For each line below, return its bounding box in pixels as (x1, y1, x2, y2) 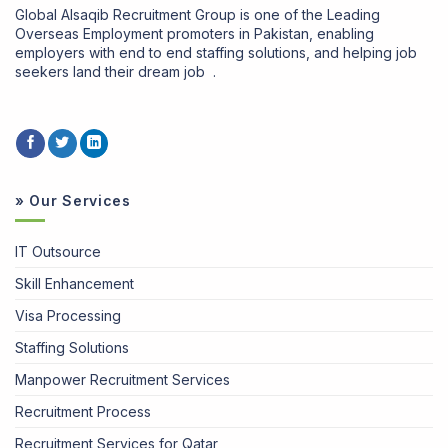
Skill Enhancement (15, 274, 134, 292)
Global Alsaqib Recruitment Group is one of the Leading (15, 5, 380, 23)
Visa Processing (15, 306, 121, 324)
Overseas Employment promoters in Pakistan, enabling (15, 24, 374, 42)
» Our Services (15, 191, 131, 209)
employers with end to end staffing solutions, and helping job (15, 43, 417, 61)
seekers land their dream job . (15, 62, 216, 80)
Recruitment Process (15, 402, 151, 420)
